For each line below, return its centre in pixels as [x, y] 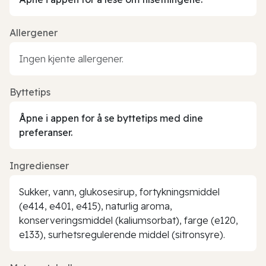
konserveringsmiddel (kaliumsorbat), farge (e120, [129, 220]
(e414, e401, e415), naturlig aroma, [96, 206]
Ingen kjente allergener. [71, 58]
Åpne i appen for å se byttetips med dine [111, 118]
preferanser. [46, 132]
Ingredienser [39, 165]
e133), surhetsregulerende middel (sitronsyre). [122, 234]
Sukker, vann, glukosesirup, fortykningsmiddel [119, 191]
